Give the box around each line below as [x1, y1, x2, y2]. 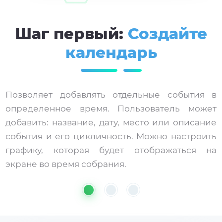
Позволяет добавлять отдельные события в [5, 90, 217, 100]
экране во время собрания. [5, 159, 127, 169]
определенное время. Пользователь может [5, 104, 217, 114]
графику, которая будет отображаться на [5, 145, 217, 156]
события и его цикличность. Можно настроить [5, 131, 217, 142]
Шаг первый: [15, 24, 128, 43]
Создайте [128, 24, 208, 43]
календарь [65, 43, 157, 62]
